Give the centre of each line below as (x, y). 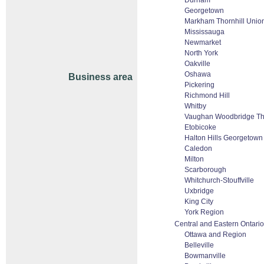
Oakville (197, 64)
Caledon (198, 148)
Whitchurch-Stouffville (219, 180)
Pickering (199, 85)
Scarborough (205, 170)
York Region (204, 212)
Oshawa (198, 74)
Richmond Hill (207, 95)
